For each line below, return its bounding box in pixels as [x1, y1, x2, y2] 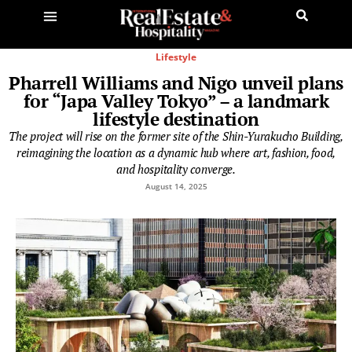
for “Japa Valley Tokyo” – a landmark [23, 88, 329, 113]
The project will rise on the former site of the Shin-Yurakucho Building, [9, 127, 343, 144]
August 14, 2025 [145, 180, 207, 192]
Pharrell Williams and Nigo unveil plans [8, 70, 344, 95]
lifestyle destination [93, 106, 259, 131]
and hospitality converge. [116, 160, 236, 177]
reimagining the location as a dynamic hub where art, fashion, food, [16, 144, 335, 160]
